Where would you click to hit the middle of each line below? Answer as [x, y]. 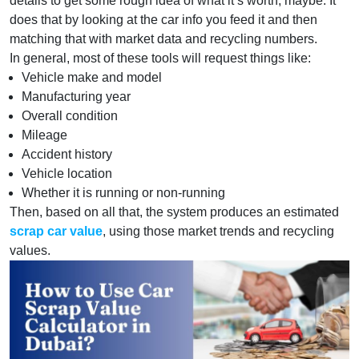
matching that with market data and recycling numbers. [163, 39]
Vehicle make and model [92, 77]
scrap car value [56, 231]
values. [30, 250]
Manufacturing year [76, 97]
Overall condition [70, 116]
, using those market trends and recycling [218, 231]
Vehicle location [67, 173]
